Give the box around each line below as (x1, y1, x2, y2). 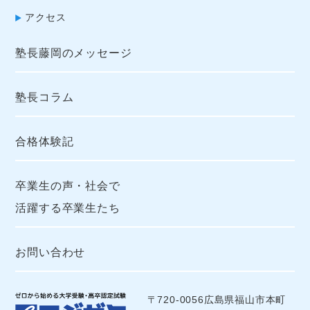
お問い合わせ (15, 246, 86, 258)
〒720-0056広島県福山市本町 (147, 293, 286, 305)
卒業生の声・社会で (15, 179, 120, 192)
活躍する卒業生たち (15, 201, 120, 214)
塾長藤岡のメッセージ (15, 46, 132, 59)
